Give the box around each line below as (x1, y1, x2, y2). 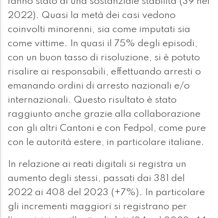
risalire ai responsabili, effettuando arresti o (8, 67, 201, 77)
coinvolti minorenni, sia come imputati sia (8, 25, 190, 35)
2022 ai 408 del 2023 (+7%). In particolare (8, 188, 205, 198)
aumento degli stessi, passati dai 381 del (8, 174, 185, 184)
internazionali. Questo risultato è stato (8, 95, 177, 106)
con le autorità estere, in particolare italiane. (8, 138, 204, 148)
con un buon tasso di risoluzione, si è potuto (8, 53, 200, 63)
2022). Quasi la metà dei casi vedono (8, 11, 176, 21)
